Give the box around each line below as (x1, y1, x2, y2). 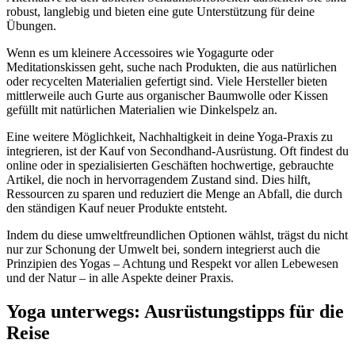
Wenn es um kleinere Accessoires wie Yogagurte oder (6, 46, 273, 60)
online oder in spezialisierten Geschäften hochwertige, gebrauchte (6, 158, 334, 173)
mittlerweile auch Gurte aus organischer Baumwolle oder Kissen (6, 89, 328, 103)
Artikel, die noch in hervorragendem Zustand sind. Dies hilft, (6, 173, 311, 187)
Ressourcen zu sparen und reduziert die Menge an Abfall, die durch (6, 187, 342, 201)
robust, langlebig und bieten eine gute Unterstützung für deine (6, 5, 315, 19)
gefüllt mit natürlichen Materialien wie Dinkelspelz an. (6, 103, 277, 117)
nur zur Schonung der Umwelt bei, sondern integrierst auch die (6, 242, 320, 257)
